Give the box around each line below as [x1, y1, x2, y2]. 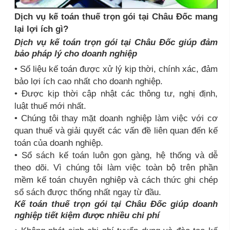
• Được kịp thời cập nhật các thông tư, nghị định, [14, 88, 218, 99]
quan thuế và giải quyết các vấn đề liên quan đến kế [14, 125, 218, 136]
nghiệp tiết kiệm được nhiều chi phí [14, 210, 160, 221]
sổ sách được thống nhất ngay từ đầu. [14, 187, 161, 198]
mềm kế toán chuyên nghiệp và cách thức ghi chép [14, 175, 218, 185]
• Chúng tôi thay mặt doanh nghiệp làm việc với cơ [14, 113, 218, 124]
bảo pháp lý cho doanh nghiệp [14, 48, 137, 59]
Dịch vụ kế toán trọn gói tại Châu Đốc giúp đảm [14, 37, 218, 48]
